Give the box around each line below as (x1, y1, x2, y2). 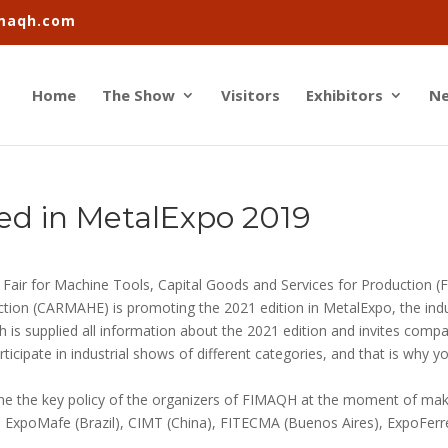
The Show (102, 85, 175, 105)
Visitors (221, 85, 280, 105)
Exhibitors (306, 85, 383, 105)
